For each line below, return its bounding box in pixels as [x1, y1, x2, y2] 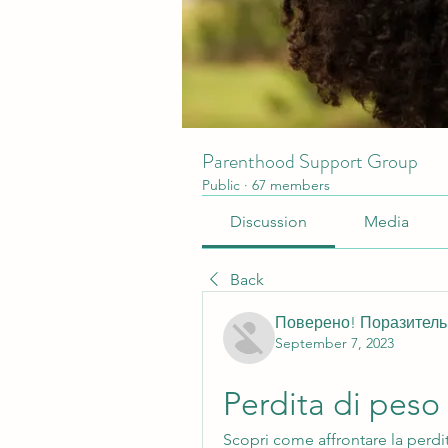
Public [202, 176, 240, 194]
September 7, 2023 [275, 334, 394, 352]
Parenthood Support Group [202, 147, 418, 176]
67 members [252, 176, 330, 194]
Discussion [230, 212, 308, 231]
